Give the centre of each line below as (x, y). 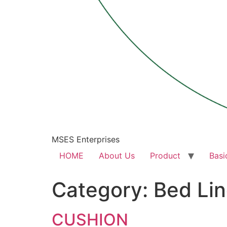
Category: (103, 190)
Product (165, 156)
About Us (117, 156)
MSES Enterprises (86, 140)
